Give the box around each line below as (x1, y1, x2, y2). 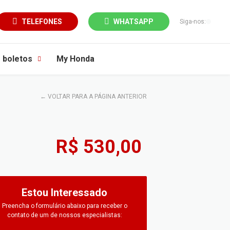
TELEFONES (22, 17, 62, 26)
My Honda (56, 54, 94, 64)
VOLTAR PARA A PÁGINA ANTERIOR (48, 93, 147, 100)
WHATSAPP (113, 17, 154, 26)
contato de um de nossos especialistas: (7, 212, 122, 219)
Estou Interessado (22, 186, 108, 199)
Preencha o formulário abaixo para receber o (2, 202, 127, 209)
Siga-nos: (180, 18, 206, 25)
